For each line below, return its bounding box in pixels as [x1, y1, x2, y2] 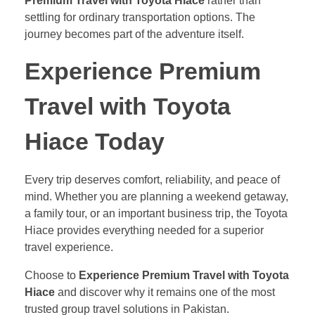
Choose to [25, 269, 79, 281]
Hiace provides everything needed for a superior [25, 224, 264, 236]
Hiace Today [25, 128, 165, 155]
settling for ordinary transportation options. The [25, 11, 255, 23]
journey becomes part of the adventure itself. [25, 27, 244, 40]
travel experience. [25, 240, 113, 253]
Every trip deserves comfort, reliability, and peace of [25, 173, 280, 186]
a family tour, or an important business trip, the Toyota [25, 207, 288, 219]
